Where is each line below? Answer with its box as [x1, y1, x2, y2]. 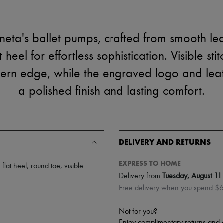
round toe [31, 162, 60, 170]
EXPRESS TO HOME [119, 159, 181, 168]
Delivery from [119, 172, 162, 180]
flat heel [2, 162, 27, 170]
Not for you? [119, 208, 157, 216]
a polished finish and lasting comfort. [18, 85, 205, 98]
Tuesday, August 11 [162, 172, 222, 180]
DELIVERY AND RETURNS [119, 137, 211, 147]
